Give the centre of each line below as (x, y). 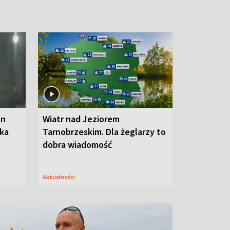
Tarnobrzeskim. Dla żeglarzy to (104, 131)
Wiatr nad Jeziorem (81, 119)
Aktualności (61, 177)
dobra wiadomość (77, 144)
